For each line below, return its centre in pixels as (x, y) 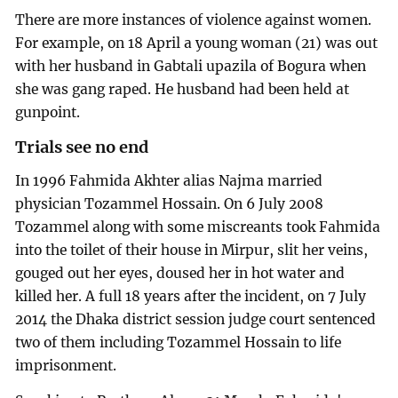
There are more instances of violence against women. (194, 20)
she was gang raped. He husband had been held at (183, 90)
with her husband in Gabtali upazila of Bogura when (191, 67)
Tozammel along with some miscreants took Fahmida (198, 227)
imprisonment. (66, 365)
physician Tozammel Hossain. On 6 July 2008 (170, 203)
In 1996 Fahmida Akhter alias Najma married (169, 180)
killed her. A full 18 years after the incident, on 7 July (191, 296)
